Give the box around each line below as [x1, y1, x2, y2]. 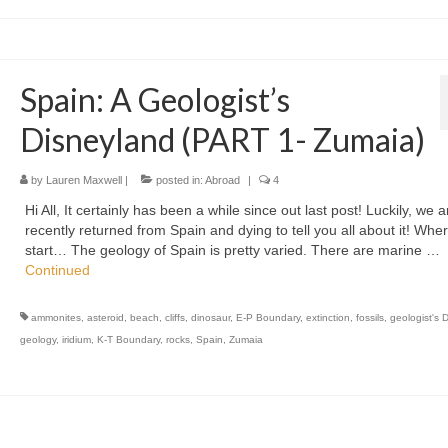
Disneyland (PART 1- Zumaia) [19, 120, 425, 160]
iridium [61, 334, 91, 346]
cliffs [164, 312, 185, 324]
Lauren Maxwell [45, 174, 122, 187]
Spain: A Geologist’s [19, 80, 290, 120]
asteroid [86, 312, 124, 324]
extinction [305, 312, 350, 324]
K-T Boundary [96, 334, 160, 346]
